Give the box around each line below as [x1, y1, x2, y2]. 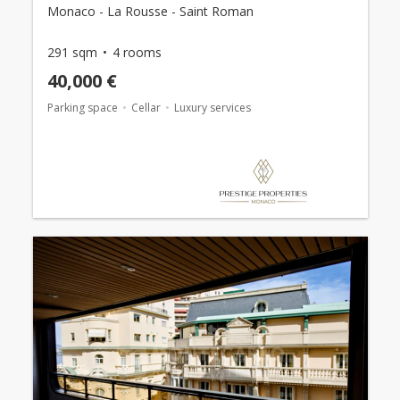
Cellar [130, 99, 161, 115]
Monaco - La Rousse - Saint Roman [46, 2, 254, 20]
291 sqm [46, 43, 97, 61]
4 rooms [112, 43, 162, 61]
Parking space [46, 99, 118, 115]
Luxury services [173, 99, 251, 115]
